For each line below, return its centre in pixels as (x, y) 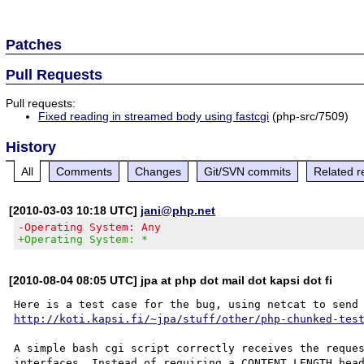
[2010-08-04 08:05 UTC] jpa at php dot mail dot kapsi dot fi (171, 280)
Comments (84, 171)
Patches (34, 44)
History (31, 147)
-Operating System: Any (90, 227)
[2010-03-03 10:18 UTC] (75, 210)
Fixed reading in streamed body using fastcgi (154, 116)
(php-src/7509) (309, 116)
